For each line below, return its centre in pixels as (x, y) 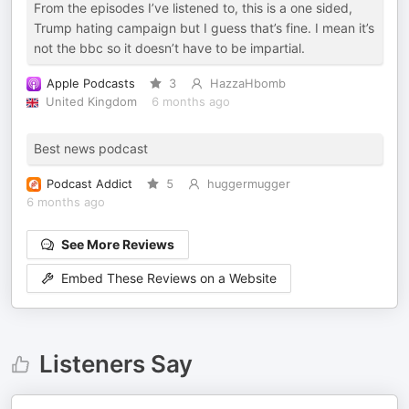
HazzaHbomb (247, 84)
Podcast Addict (89, 184)
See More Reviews (118, 244)
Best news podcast (91, 148)
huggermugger (248, 184)
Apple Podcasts (91, 84)
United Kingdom (91, 102)
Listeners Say (115, 364)
